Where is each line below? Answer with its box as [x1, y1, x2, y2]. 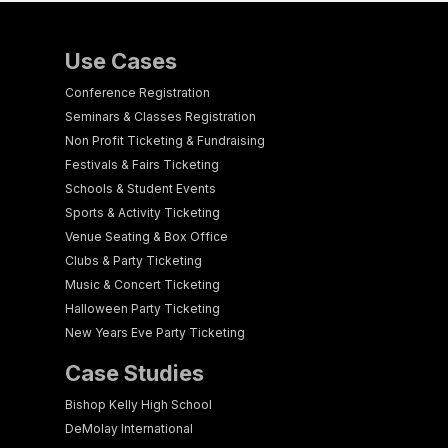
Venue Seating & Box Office [65, 229, 228, 244]
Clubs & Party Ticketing [65, 253, 202, 268]
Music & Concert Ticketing [65, 277, 220, 292]
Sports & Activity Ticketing [65, 205, 220, 220]
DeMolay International [65, 421, 193, 436]
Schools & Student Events [65, 181, 216, 196]
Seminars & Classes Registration [65, 109, 256, 124]
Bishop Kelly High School [65, 397, 212, 412]
